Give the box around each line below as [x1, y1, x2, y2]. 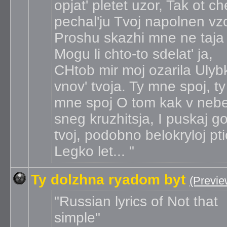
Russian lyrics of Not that [59, 194, 218, 209]
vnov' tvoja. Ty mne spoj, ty [54, 79, 225, 94]
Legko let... [54, 143, 129, 159]
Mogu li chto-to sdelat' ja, [54, 46, 213, 62]
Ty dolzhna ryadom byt [31, 172, 185, 187]
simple [54, 210, 95, 225]
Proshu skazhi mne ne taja [54, 30, 224, 46]
